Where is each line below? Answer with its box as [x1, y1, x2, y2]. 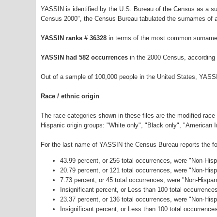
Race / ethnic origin [41, 93, 99, 100]
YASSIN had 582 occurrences [41, 54, 128, 62]
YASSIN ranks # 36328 [41, 34, 108, 42]
